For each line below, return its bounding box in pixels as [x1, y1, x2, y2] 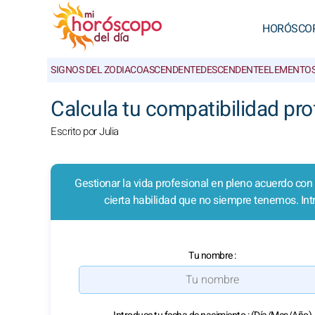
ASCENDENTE [143, 63, 200, 77]
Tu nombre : [188, 248, 236, 263]
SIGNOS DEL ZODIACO [51, 63, 143, 77]
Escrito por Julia [51, 124, 119, 139]
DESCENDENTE [200, 63, 264, 77]
